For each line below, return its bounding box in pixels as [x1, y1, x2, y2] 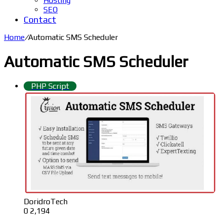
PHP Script [31, 81, 69, 91]
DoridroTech [24, 196, 68, 206]
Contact [24, 14, 56, 25]
